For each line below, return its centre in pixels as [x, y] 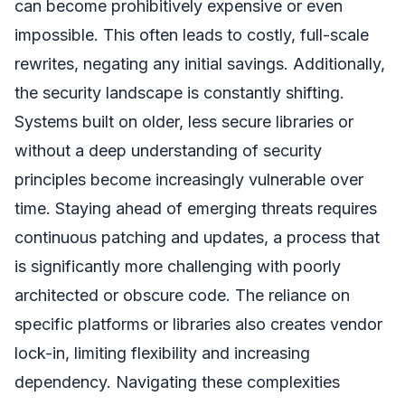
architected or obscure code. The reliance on [182, 295]
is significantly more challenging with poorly [178, 266]
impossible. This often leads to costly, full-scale [192, 34]
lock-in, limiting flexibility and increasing [162, 353]
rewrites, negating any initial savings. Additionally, [200, 63]
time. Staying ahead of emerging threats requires [196, 208]
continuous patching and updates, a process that [197, 237]
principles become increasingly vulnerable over [189, 179]
